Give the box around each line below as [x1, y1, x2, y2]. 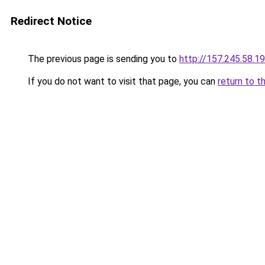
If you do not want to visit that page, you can [25, 76, 218, 87]
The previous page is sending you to [25, 53, 179, 64]
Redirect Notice [11, 14, 92, 28]
